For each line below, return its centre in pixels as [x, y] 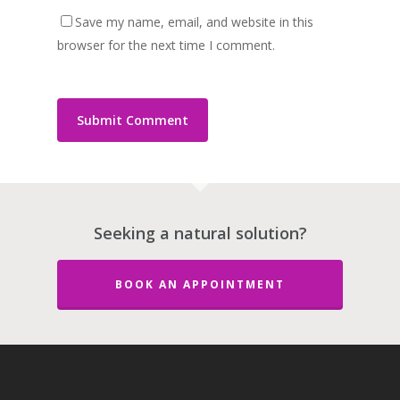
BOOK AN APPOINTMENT [200, 285]
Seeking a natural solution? [200, 233]
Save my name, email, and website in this [194, 21]
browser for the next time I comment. [166, 45]
